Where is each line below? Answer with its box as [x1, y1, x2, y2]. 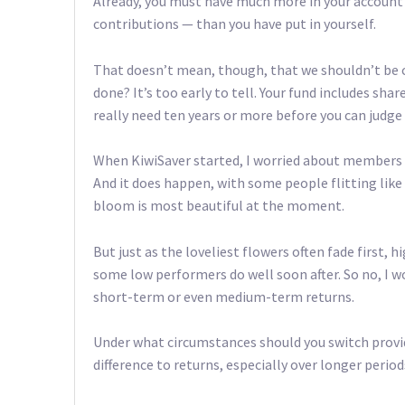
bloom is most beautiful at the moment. [93, 196, 344, 215]
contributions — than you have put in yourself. [93, 14, 376, 33]
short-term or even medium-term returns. [93, 287, 354, 306]
